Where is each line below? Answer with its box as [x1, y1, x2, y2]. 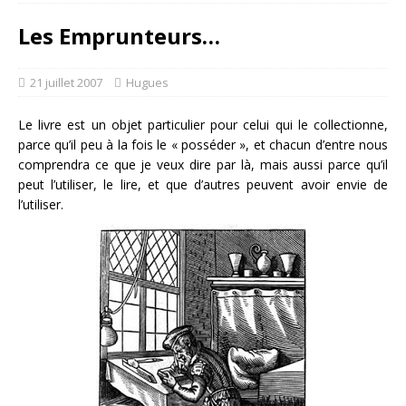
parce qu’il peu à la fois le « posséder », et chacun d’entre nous [18, 136, 388, 153]
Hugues [126, 74, 169, 91]
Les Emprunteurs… [18, 21, 220, 51]
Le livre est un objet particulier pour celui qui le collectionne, [18, 116, 388, 133]
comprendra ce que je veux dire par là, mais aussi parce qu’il [18, 156, 388, 173]
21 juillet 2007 [30, 74, 102, 91]
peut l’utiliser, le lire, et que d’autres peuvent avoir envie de [18, 176, 388, 193]
